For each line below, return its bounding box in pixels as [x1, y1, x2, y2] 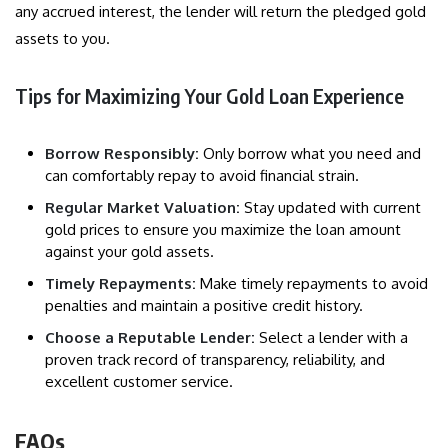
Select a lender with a [255, 328, 408, 348]
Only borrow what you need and [199, 144, 421, 164]
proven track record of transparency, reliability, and [45, 350, 385, 370]
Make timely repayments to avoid [196, 274, 428, 294]
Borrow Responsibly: [45, 144, 199, 164]
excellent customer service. [45, 372, 233, 392]
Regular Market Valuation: [45, 198, 240, 218]
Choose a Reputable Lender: [45, 328, 255, 348]
